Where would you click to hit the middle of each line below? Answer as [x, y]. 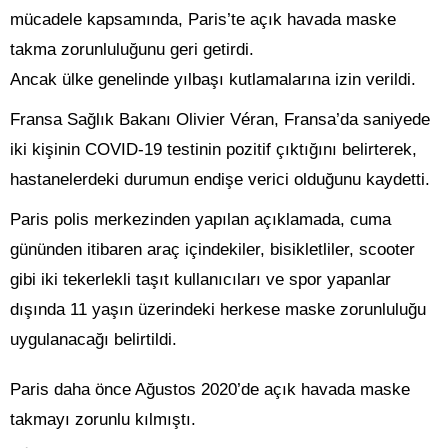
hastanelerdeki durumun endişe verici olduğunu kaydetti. [220, 180]
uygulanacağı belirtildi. [93, 340]
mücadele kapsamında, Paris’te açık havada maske [203, 20]
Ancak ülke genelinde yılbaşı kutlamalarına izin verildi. [213, 80]
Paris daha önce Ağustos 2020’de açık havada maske [210, 390]
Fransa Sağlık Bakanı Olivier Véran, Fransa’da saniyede [220, 120]
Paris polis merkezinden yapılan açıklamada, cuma [200, 220]
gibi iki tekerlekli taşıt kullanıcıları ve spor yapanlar [200, 280]
